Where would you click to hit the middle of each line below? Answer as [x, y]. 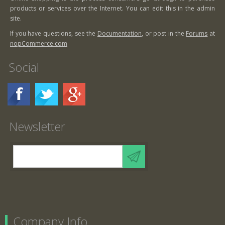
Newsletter [37, 126]
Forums [197, 33]
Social [24, 67]
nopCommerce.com [39, 43]
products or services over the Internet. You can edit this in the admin [113, 8]
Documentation [120, 33]
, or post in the [164, 33]
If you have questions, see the [54, 33]
